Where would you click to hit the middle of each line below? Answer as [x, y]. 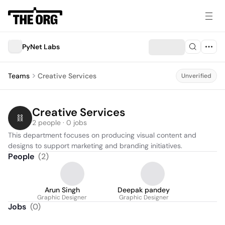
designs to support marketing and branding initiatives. [95, 146]
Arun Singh [62, 190]
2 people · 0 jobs [60, 123]
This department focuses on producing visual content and [102, 135]
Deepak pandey [144, 190]
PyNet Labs [41, 47]
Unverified [196, 76]
